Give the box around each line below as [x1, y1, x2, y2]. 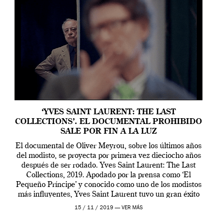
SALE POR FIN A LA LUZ [61, 127, 156, 136]
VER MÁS [121, 205, 143, 211]
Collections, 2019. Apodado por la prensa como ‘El [26, 171, 191, 179]
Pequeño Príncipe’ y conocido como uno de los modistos [15, 181, 201, 189]
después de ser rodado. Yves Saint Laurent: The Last [21, 161, 196, 170]
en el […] [93, 200, 124, 208]
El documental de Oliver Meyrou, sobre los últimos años [15, 142, 201, 150]
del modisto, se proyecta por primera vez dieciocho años [16, 152, 201, 160]
